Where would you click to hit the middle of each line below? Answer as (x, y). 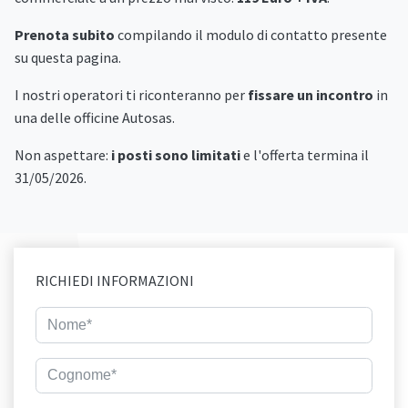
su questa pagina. (68, 57)
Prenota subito (65, 35)
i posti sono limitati (176, 155)
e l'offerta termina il (305, 155)
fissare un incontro (311, 95)
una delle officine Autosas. (95, 117)
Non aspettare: (63, 155)
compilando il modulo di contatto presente (251, 35)
